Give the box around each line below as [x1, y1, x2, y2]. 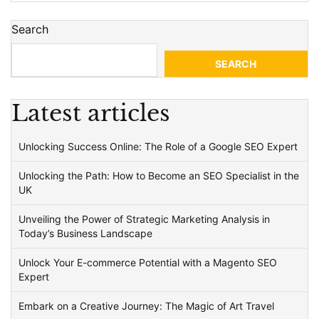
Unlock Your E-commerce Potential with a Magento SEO [19, 256, 277, 268]
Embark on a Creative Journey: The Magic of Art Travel [19, 300, 274, 312]
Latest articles [11, 99, 170, 127]
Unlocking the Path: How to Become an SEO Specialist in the [19, 169, 299, 182]
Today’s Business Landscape [19, 227, 152, 239]
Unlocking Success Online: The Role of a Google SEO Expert [19, 140, 298, 152]
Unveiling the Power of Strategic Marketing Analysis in [19, 213, 270, 225]
